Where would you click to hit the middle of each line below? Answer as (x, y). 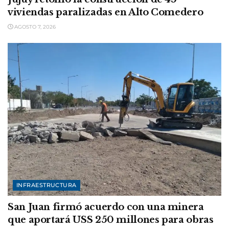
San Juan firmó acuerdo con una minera (106, 207)
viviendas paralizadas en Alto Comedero (106, 12)
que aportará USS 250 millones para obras (111, 220)
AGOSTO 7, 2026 (34, 27)
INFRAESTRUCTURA (47, 185)
